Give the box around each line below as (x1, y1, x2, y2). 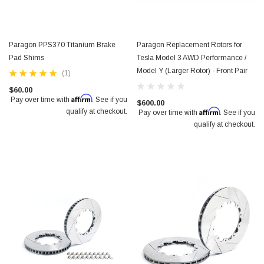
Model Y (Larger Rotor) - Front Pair (137, 67, 247, 75)
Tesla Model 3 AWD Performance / (137, 54, 246, 62)
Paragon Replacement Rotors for (137, 41, 242, 49)
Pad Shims (9, 54, 44, 62)
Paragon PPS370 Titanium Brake (9, 41, 115, 49)
